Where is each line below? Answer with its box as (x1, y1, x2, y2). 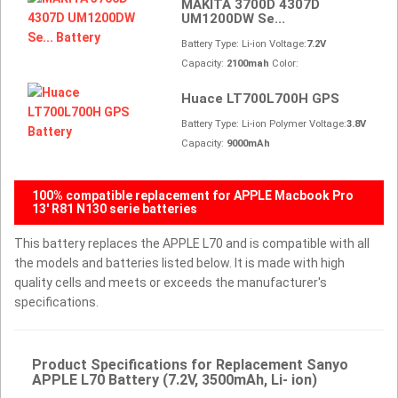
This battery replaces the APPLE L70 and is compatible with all (14, 235, 370, 251)
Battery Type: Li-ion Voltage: (181, 37, 307, 50)
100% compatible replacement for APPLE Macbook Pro (32, 187, 354, 203)
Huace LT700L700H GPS (181, 90, 340, 107)
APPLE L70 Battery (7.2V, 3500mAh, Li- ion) (32, 370, 317, 388)
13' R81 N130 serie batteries (32, 201, 197, 216)
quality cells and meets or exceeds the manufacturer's (14, 275, 327, 290)
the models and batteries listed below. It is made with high (14, 255, 345, 270)
